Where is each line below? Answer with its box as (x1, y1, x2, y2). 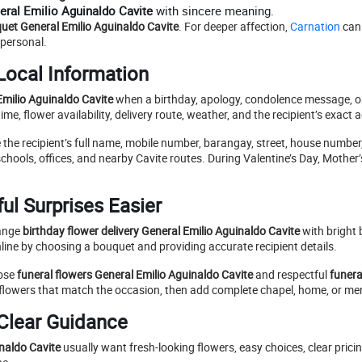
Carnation (288, 19, 340, 35)
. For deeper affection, (179, 19, 288, 35)
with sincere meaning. (153, 2, 274, 19)
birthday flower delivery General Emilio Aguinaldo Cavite (23, 223, 300, 239)
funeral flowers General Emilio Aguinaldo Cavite (17, 267, 253, 283)
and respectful (253, 267, 330, 283)
